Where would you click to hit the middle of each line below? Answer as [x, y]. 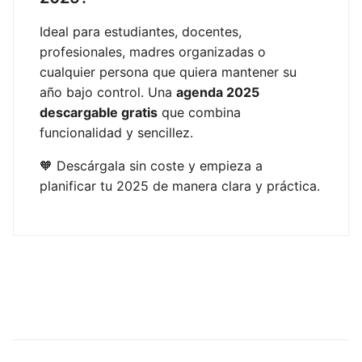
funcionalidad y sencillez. [116, 132]
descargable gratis [99, 112]
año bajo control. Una [108, 92]
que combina [199, 112]
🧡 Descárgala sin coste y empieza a [151, 165]
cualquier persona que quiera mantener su [168, 72]
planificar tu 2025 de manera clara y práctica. [180, 185]
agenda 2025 [218, 92]
